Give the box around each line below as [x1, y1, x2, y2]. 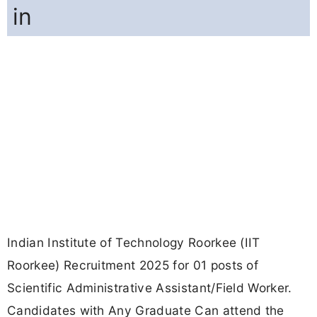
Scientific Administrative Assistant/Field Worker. [7, 280, 292, 296]
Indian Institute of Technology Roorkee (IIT [7, 235, 260, 250]
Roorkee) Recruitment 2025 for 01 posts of [7, 258, 259, 273]
